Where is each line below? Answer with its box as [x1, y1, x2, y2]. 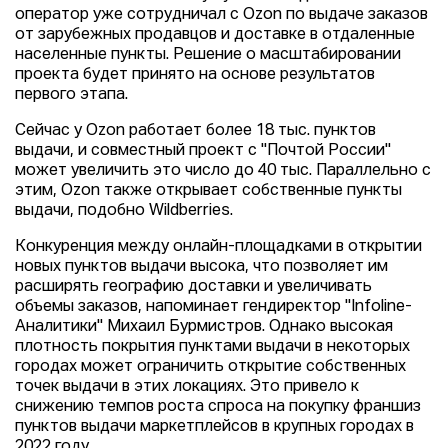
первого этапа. [15, 87, 128, 103]
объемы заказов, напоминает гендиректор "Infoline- [15, 299, 412, 315]
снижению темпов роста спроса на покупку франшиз [15, 399, 421, 415]
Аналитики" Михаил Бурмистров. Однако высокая [15, 319, 393, 335]
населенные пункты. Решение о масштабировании [15, 47, 401, 63]
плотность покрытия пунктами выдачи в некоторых [15, 339, 410, 355]
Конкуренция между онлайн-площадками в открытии [15, 239, 422, 255]
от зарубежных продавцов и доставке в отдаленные [15, 27, 415, 43]
